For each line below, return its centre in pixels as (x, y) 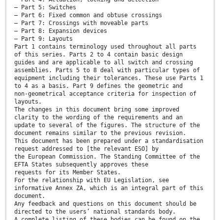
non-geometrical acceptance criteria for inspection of (105, 94)
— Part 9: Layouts (43, 39)
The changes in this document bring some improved (97, 110)
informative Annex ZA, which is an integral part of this (109, 188)
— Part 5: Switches (45, 8)
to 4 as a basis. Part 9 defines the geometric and (98, 86)
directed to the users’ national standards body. (95, 212)
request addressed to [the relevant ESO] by (86, 149)
